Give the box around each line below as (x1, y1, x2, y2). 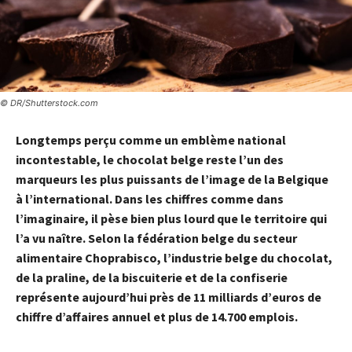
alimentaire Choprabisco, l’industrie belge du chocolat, (16, 249, 332, 266)
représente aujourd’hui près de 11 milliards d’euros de (16, 288, 321, 305)
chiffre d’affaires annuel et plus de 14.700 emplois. (16, 308, 298, 324)
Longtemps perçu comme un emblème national (16, 131, 286, 148)
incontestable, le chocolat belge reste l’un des (16, 151, 284, 167)
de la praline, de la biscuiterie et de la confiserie (16, 269, 288, 285)
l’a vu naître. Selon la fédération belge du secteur (16, 229, 297, 246)
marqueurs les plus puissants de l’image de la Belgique (16, 170, 328, 187)
